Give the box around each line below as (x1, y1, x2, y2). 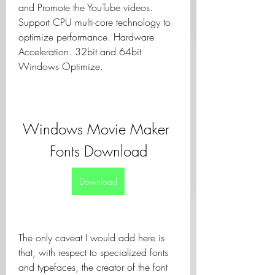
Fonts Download (49, 141, 147, 161)
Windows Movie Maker (23, 119, 169, 139)
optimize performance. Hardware (18, 30, 154, 44)
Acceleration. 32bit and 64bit (18, 45, 141, 58)
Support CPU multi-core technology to (18, 15, 171, 29)
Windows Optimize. (18, 60, 103, 73)
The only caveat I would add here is (18, 231, 165, 244)
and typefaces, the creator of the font (18, 260, 168, 274)
